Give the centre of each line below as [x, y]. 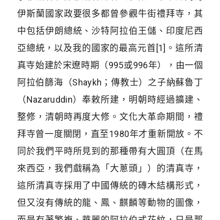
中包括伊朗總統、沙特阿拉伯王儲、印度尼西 [110, 31]
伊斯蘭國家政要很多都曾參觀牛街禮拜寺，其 [110, 14]
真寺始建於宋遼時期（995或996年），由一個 [110, 65]
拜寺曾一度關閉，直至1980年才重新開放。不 [110, 134]
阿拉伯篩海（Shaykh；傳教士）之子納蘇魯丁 [110, 82]
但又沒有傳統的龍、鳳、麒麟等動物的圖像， [110, 203]
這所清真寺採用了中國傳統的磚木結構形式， [110, 186]
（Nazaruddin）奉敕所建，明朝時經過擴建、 [110, 100]
